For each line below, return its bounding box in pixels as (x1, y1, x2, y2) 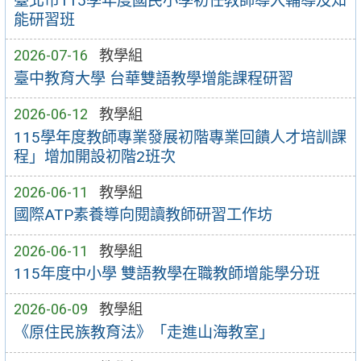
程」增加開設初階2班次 (13, 147, 176, 166)
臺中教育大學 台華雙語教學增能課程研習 (13, 68, 293, 88)
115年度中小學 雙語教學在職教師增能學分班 (13, 264, 320, 284)
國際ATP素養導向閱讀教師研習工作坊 (13, 205, 272, 225)
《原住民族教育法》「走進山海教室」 (13, 323, 274, 342)
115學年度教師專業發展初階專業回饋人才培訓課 (13, 127, 346, 147)
